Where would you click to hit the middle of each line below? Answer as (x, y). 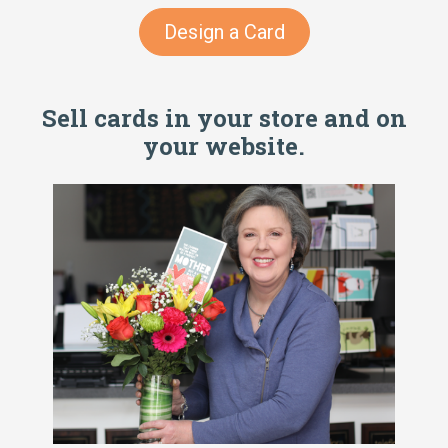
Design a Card (224, 32)
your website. (224, 146)
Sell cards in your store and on (224, 118)
